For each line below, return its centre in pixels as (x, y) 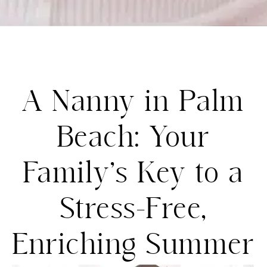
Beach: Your (133, 139)
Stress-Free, (133, 211)
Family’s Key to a (133, 175)
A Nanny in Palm (133, 104)
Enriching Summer (133, 247)
